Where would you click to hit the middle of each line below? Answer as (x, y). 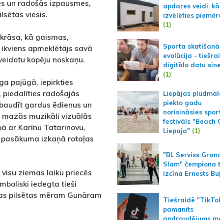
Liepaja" (176, 131)
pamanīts (178, 209)
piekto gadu (182, 103)
